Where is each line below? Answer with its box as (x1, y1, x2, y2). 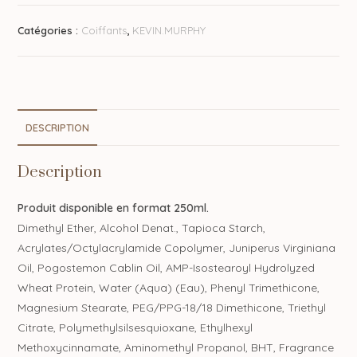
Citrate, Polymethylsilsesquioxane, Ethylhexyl (18, 320, 253, 335)
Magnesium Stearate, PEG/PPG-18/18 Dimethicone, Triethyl (18, 300, 327, 315)
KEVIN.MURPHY (132, 23, 206, 37)
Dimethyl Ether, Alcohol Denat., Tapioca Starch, (18, 220, 266, 235)
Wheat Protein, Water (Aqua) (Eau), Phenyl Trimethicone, (18, 280, 320, 295)
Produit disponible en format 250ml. (18, 200, 210, 215)
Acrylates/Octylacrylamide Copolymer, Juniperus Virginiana (18, 240, 336, 255)
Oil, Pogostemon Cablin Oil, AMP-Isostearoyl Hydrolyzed (18, 260, 316, 275)
